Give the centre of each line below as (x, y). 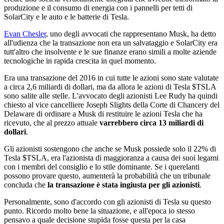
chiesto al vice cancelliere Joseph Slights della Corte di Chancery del (112, 105)
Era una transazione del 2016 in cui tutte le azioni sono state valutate (111, 78)
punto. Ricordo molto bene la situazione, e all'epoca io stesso (99, 211)
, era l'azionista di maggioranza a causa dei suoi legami (133, 158)
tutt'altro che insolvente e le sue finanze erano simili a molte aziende (110, 52)
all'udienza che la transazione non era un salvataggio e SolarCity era (111, 43)
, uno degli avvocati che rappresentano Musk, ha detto (131, 34)
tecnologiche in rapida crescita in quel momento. (80, 61)
